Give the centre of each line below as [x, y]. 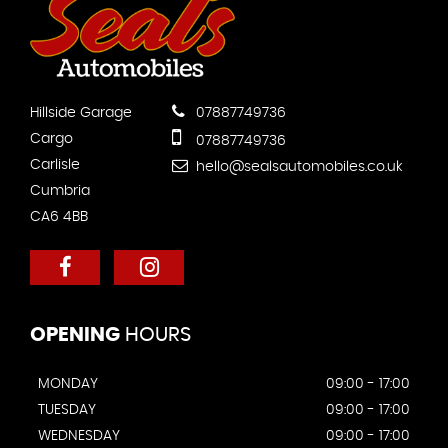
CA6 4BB [59, 217]
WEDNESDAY [79, 436]
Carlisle [55, 165]
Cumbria [60, 191]
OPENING [75, 335]
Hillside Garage [81, 113]
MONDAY [68, 384]
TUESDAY [67, 410]
